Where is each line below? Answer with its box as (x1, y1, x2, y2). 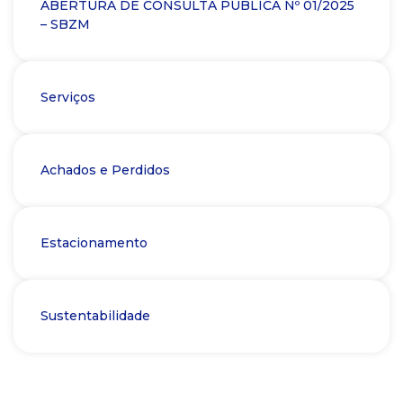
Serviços (40, 89, 95, 105)
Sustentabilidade (40, 308, 150, 324)
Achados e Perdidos (40, 162, 170, 178)
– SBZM (40, 16, 90, 32)
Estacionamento (40, 235, 148, 251)
